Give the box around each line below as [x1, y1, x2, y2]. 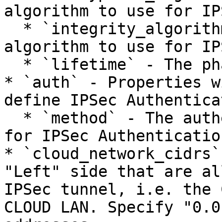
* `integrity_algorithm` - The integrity [4, 20, 23, 38]
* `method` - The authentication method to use [4, 109, 23, 127]
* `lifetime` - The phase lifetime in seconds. [4, 55, 23, 73]
